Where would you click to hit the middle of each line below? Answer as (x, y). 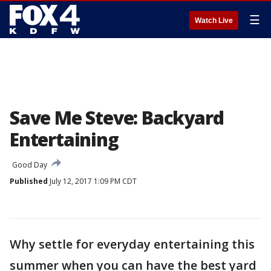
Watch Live (214, 21)
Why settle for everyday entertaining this (132, 244)
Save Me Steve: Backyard (117, 118)
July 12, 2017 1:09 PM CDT (92, 181)
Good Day (30, 165)
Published (29, 181)
